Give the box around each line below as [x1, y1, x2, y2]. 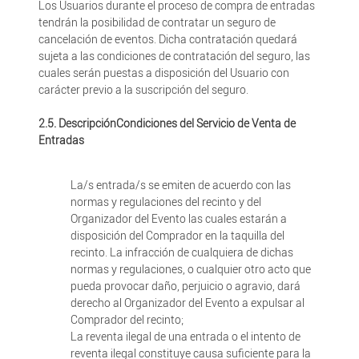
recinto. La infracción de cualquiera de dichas [70, 246, 293, 259]
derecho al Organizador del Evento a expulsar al [70, 296, 305, 309]
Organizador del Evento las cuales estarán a [70, 212, 287, 225]
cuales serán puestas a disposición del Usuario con [38, 67, 289, 79]
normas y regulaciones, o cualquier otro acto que [70, 263, 311, 276]
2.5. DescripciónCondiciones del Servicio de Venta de [38, 117, 296, 130]
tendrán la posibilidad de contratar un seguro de [38, 16, 276, 29]
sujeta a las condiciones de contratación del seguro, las [38, 50, 310, 63]
